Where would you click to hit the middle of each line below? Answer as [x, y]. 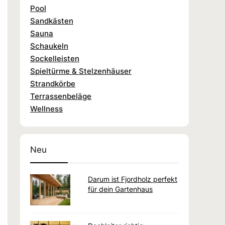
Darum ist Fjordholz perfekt [133, 179]
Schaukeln [49, 46]
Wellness [46, 108]
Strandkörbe [53, 83]
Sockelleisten [55, 58]
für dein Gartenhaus [120, 189]
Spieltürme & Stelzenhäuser [81, 71]
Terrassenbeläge [61, 96]
